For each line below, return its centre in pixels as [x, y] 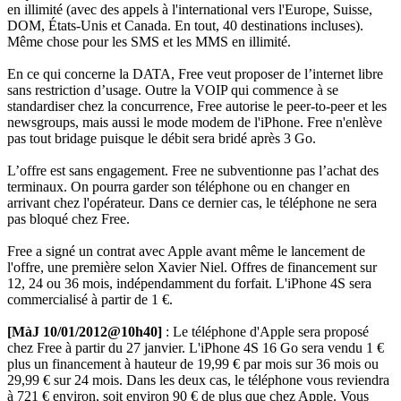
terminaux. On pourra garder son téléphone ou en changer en [179, 186]
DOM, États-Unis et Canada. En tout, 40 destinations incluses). [185, 25]
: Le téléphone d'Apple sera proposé [265, 331]
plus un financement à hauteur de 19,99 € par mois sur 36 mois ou [193, 363]
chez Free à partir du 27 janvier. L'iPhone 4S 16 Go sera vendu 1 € [196, 347]
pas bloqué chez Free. [68, 218]
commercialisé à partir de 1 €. [90, 299]
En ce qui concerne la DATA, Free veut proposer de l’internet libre [195, 73]
